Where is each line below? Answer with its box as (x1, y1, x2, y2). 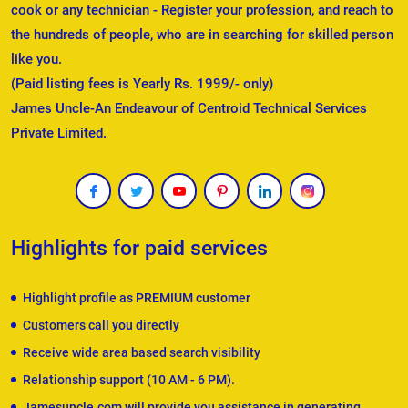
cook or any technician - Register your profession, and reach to (11, 2, 393, 19)
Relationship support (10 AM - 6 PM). (23, 372, 235, 388)
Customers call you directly (23, 318, 179, 333)
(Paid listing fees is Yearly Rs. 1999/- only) (11, 76, 273, 93)
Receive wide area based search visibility (23, 345, 260, 361)
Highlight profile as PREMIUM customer (23, 291, 250, 306)
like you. (11, 51, 62, 68)
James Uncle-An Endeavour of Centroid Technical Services (11, 100, 367, 117)
